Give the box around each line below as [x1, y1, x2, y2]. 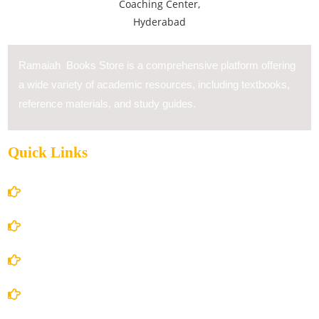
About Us [31, 219, 81, 234]
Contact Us [31, 287, 89, 302]
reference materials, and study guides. [19, 98, 196, 110]
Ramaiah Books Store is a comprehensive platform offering [19, 59, 296, 72]
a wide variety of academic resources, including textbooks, [19, 78, 290, 91]
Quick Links [8, 144, 88, 162]
